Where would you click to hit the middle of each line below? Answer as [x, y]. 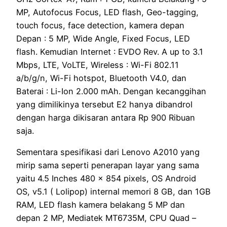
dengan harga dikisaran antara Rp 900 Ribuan [106, 117]
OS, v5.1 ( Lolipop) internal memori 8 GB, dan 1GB [113, 191]
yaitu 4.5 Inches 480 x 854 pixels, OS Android [106, 178]
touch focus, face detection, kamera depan [100, 25]
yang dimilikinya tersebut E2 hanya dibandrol [104, 104]
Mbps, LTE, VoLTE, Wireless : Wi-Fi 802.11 [98, 65]
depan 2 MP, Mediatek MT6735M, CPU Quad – [106, 218]
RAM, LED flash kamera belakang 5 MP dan [101, 204]
